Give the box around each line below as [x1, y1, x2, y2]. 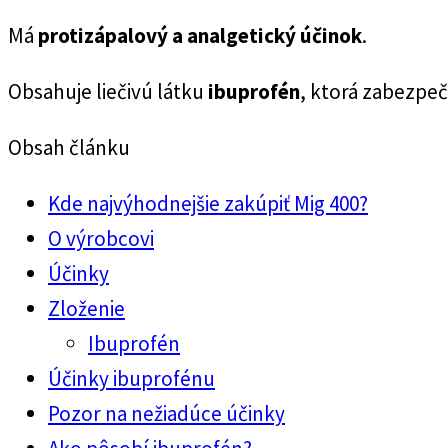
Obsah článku [8, 134, 130, 162]
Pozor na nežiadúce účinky [48, 400, 285, 428]
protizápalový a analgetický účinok [38, 22, 362, 50]
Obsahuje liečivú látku [8, 78, 208, 106]
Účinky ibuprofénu [48, 365, 215, 393]
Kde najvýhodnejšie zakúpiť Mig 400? [48, 190, 368, 218]
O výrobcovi [48, 225, 154, 253]
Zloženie [48, 295, 125, 323]
